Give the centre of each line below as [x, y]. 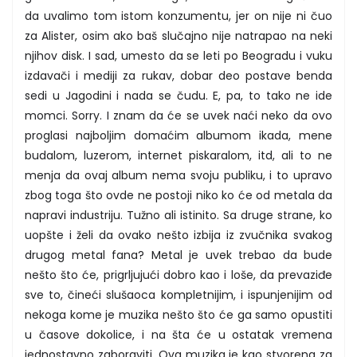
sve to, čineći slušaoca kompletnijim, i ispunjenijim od [178, 294]
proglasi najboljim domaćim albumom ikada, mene [178, 135]
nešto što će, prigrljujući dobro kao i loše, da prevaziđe [178, 275]
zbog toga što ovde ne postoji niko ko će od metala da [178, 195]
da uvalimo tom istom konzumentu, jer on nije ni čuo [178, 16]
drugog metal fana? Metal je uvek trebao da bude [178, 255]
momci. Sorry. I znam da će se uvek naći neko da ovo [178, 115]
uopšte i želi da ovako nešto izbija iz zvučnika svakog [178, 235]
